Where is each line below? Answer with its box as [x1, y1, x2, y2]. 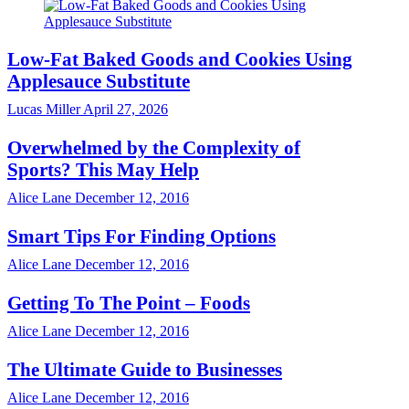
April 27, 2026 [80, 101, 168, 118]
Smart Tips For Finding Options [7, 225, 276, 246]
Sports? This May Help [7, 159, 199, 181]
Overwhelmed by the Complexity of [7, 137, 300, 159]
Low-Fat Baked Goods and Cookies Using [7, 48, 352, 70]
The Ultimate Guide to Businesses [7, 358, 282, 380]
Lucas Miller [7, 101, 80, 118]
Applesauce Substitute [7, 70, 190, 92]
